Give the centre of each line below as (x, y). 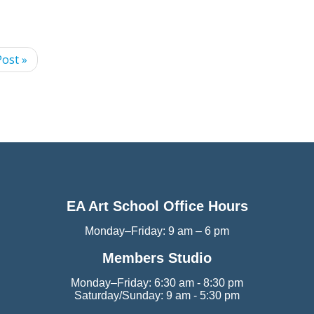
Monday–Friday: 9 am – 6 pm (157, 231)
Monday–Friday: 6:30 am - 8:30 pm (157, 283)
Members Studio (157, 258)
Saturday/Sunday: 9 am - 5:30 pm (157, 296)
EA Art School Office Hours (157, 206)
